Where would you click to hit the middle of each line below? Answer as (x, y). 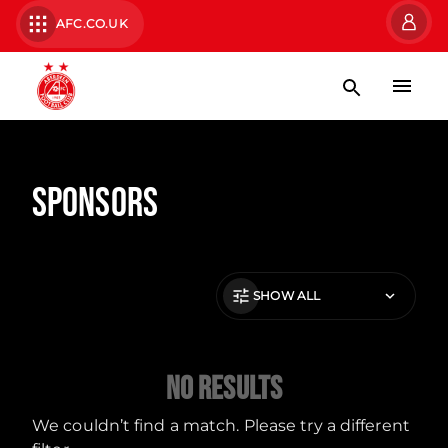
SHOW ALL (287, 295)
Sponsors (95, 204)
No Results (223, 389)
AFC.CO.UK (92, 23)
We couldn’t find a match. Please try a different (221, 425)
